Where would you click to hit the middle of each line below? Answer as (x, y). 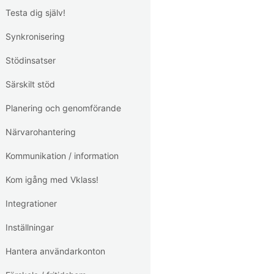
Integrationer (31, 203)
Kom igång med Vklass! (52, 180)
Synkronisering (35, 36)
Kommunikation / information (62, 156)
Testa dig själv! (35, 13)
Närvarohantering (41, 132)
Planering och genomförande (63, 108)
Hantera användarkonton (55, 251)
